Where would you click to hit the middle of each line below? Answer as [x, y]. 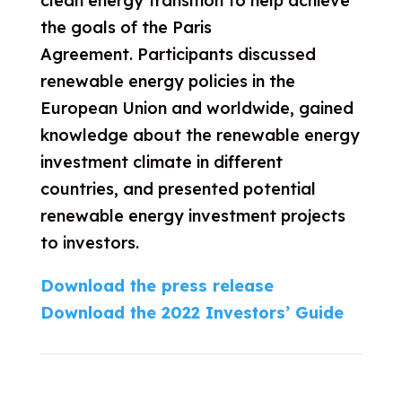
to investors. [94, 243]
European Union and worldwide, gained [197, 108]
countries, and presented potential [178, 189]
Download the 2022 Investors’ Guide [192, 313]
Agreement [84, 54]
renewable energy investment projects [192, 216]
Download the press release [157, 286]
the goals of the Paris [126, 27]
